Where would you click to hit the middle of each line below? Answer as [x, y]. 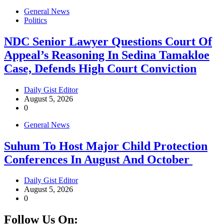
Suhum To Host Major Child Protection [106, 146]
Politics [35, 20]
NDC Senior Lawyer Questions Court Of [108, 41]
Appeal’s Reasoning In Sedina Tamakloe [107, 55]
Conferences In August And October [98, 159]
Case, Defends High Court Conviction [100, 68]
